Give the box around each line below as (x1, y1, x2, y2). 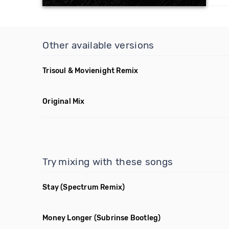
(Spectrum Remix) (60, 183, 125, 192)
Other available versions (42, 39, 154, 51)
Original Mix (42, 97, 85, 106)
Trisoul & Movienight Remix (42, 66, 139, 75)
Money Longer (42, 214, 93, 222)
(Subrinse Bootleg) (94, 214, 161, 222)
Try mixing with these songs (42, 156, 173, 168)
